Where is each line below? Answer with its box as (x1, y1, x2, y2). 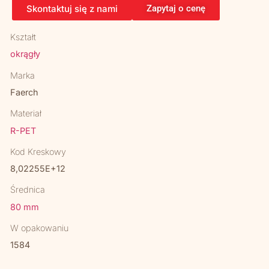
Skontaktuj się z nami (26, 3, 118, 14)
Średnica (10, 184, 46, 195)
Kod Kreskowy (10, 146, 67, 157)
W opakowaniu (10, 223, 69, 233)
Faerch (10, 86, 39, 97)
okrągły (10, 49, 41, 59)
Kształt (10, 32, 37, 43)
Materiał (10, 108, 42, 119)
